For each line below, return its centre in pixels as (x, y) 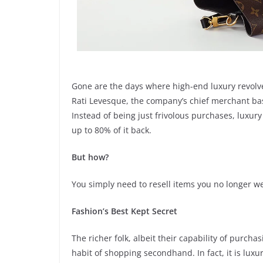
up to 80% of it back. (112, 130)
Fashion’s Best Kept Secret (124, 211)
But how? (90, 157)
